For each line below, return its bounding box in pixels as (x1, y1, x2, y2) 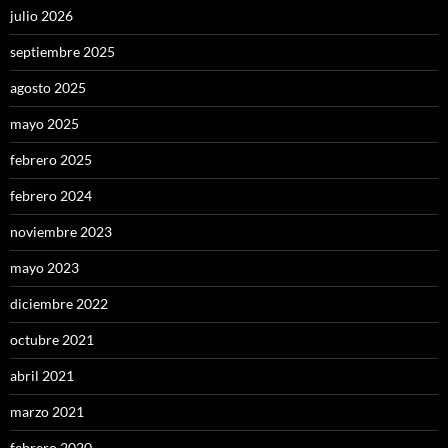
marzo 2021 (10, 402, 84, 420)
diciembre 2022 (10, 294, 108, 312)
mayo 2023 (10, 258, 79, 276)
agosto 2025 (10, 78, 86, 96)
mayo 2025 (10, 114, 79, 132)
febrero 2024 (10, 186, 92, 204)
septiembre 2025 (10, 42, 115, 60)
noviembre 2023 (10, 222, 112, 240)
